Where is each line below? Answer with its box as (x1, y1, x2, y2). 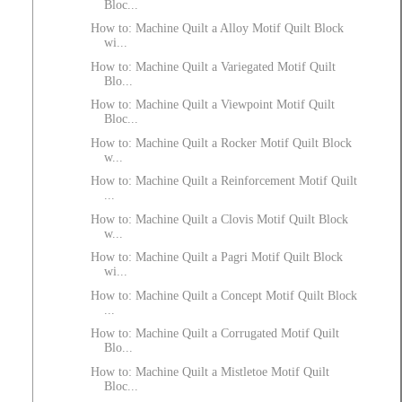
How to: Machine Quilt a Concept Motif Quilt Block (90, 288, 357, 302)
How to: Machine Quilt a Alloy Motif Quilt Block (90, 22, 344, 36)
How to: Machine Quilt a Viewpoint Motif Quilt (90, 98, 335, 112)
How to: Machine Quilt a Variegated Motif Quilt (90, 59, 336, 74)
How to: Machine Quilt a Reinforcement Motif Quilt (90, 174, 357, 188)
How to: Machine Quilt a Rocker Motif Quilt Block (90, 135, 352, 150)
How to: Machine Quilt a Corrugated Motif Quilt (90, 327, 339, 341)
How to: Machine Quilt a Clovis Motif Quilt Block (90, 212, 348, 226)
